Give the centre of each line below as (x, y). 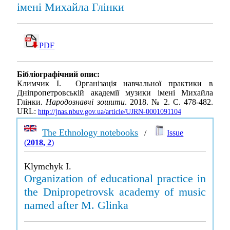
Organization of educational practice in (115, 178)
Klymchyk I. (48, 166)
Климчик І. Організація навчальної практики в (115, 84)
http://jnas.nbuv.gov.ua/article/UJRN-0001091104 (110, 112)
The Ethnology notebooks (90, 132)
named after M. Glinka (76, 205)
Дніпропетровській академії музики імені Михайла (115, 93)
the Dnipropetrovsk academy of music (115, 192)
